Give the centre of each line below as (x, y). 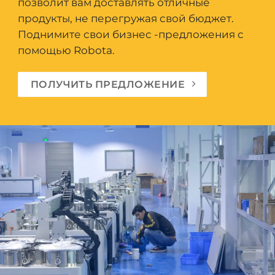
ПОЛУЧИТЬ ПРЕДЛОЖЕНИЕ (108, 84)
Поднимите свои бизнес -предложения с (131, 35)
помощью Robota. (66, 51)
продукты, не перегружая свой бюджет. (126, 19)
